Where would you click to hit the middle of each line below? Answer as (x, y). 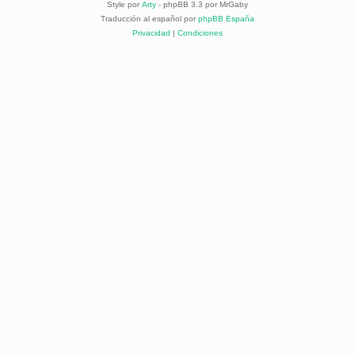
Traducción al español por (149, 19)
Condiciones (200, 33)
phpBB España (226, 19)
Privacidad (151, 33)
